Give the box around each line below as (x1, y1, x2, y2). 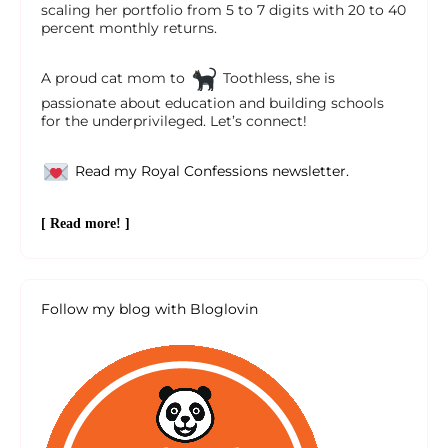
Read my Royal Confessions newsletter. (75, 162, 349, 181)
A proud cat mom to (41, 69, 189, 88)
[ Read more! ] (41, 216, 130, 232)
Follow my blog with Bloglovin (41, 300, 258, 319)
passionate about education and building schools (41, 94, 384, 113)
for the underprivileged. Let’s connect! (41, 112, 307, 131)
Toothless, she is (219, 69, 335, 88)
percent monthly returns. (41, 19, 217, 38)
